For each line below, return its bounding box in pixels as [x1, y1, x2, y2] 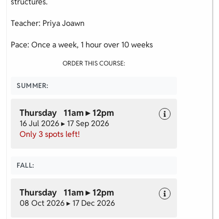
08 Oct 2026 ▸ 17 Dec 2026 [20, 197, 115, 208]
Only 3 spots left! [20, 129, 80, 139]
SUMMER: [17, 81, 49, 90]
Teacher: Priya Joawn [11, 18, 85, 28]
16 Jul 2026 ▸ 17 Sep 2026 [20, 118, 109, 129]
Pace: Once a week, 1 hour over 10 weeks [11, 39, 153, 50]
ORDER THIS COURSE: [63, 59, 125, 67]
